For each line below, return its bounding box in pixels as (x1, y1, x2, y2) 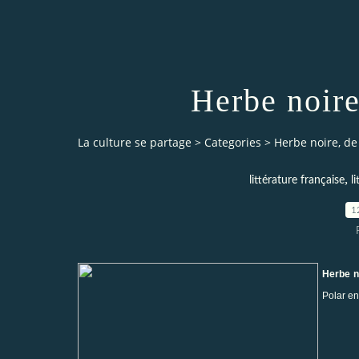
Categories (204, 135, 261, 151)
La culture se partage (78, 135, 192, 151)
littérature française (248, 174, 345, 186)
